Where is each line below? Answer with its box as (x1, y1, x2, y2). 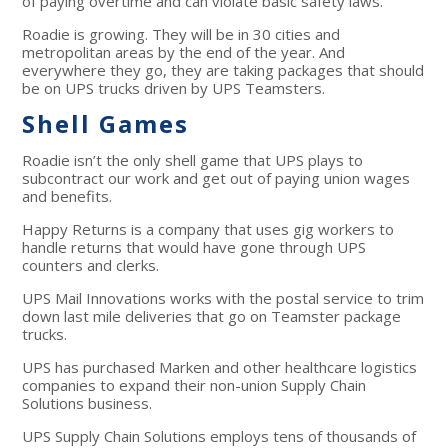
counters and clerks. (22, 255, 160, 276)
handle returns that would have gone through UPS (22, 237, 367, 258)
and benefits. (22, 186, 113, 207)
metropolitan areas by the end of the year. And (22, 42, 346, 63)
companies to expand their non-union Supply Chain (22, 375, 367, 396)
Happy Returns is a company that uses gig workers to (22, 219, 395, 240)
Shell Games (22, 107, 190, 141)
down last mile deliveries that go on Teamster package (22, 306, 402, 327)
